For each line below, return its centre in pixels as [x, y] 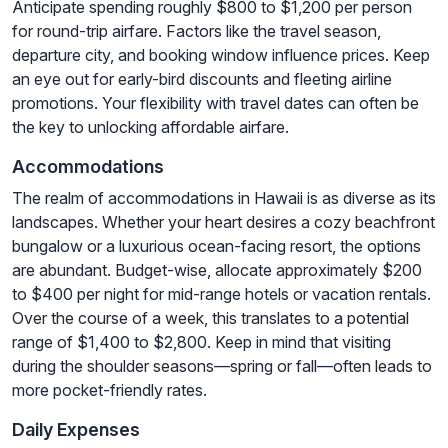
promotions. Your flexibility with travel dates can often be [215, 103]
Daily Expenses [76, 430]
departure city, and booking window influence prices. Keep [221, 55]
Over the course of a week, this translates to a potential [210, 318]
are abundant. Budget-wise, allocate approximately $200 [217, 270]
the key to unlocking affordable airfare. [150, 127]
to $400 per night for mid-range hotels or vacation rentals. [221, 294]
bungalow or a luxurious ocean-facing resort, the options [216, 246]
